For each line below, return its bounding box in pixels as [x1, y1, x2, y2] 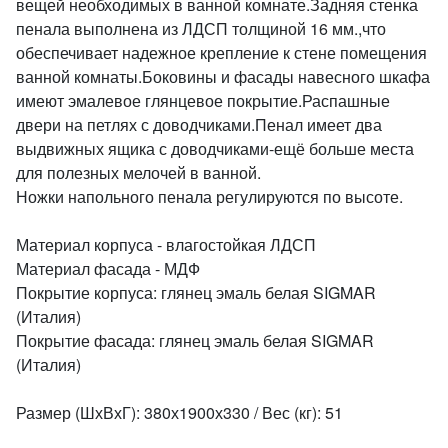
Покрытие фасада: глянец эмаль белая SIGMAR [16, 329, 374, 352]
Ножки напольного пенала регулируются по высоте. [16, 185, 403, 208]
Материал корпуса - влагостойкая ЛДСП [16, 233, 316, 256]
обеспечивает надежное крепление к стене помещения [16, 41, 427, 64]
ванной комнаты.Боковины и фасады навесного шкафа [16, 65, 430, 88]
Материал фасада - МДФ [16, 257, 200, 280]
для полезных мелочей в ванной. [16, 161, 261, 184]
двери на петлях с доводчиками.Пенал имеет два [16, 113, 382, 136]
